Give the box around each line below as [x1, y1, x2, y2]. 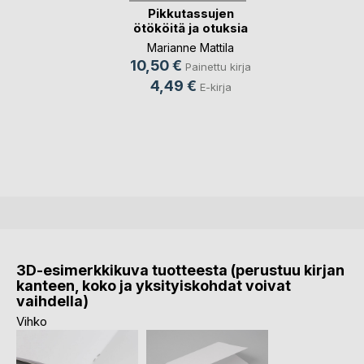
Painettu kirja [185, 60, 251, 74]
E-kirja [199, 80, 232, 94]
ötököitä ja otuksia [133, 20, 248, 37]
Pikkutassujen [147, 6, 234, 22]
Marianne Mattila [147, 41, 234, 55]
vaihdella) [16, 292, 89, 310]
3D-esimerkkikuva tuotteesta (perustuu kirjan [16, 261, 344, 279]
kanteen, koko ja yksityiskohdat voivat [16, 276, 291, 294]
